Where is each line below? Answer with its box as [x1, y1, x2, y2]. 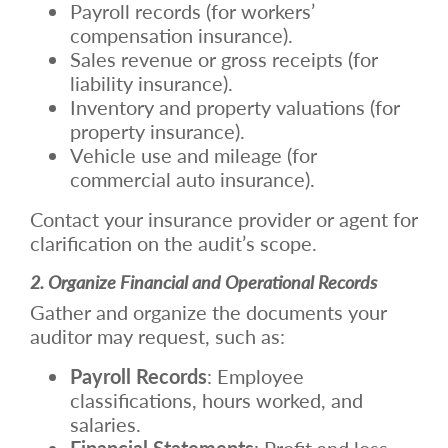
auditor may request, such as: [30, 321, 285, 350]
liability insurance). [70, 68, 233, 97]
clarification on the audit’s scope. [30, 228, 317, 257]
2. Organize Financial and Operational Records [30, 268, 377, 294]
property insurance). [70, 116, 245, 145]
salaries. [70, 409, 141, 438]
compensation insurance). [70, 20, 293, 49]
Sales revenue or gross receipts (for [70, 44, 378, 73]
